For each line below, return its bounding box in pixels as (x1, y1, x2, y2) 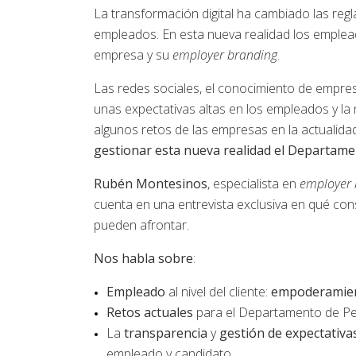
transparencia (124, 324, 207, 342)
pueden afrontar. (94, 216, 189, 234)
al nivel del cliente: (165, 283, 271, 300)
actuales (144, 304, 193, 321)
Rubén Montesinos (94, 175, 207, 192)
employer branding (172, 46, 277, 64)
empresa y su (94, 46, 172, 64)
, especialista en (207, 175, 300, 192)
